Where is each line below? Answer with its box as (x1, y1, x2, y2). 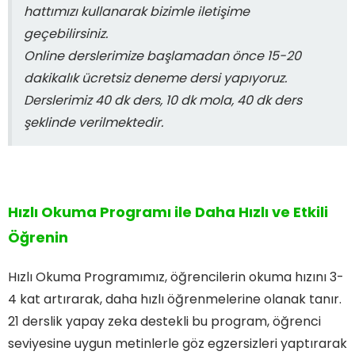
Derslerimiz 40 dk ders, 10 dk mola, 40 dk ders (24, 90, 302, 109)
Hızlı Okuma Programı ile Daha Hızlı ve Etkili (8, 201, 328, 222)
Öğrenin (8, 227, 68, 247)
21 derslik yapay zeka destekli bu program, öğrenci (8, 311, 321, 330)
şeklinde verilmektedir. (24, 113, 163, 132)
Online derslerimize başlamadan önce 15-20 (24, 46, 301, 65)
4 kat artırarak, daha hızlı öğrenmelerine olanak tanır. (8, 289, 342, 308)
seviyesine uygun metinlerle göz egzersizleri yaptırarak (8, 334, 347, 353)
